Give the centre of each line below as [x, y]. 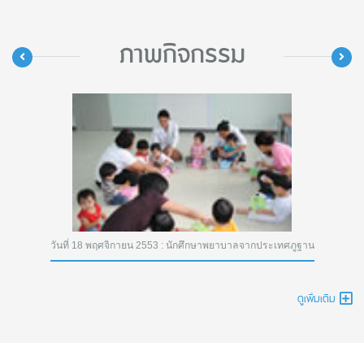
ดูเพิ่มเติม [316, 299]
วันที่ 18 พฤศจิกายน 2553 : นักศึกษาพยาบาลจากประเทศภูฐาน [182, 246]
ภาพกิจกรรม [182, 56]
